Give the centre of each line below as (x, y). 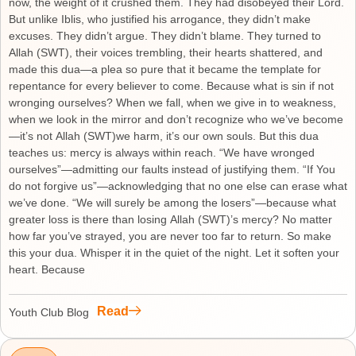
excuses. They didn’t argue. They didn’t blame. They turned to (165, 36)
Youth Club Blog (49, 312)
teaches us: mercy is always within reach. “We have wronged (162, 153)
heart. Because (47, 269)
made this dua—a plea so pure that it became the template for (165, 69)
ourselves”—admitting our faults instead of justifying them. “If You (172, 169)
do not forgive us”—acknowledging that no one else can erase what (178, 186)
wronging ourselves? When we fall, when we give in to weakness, (172, 103)
